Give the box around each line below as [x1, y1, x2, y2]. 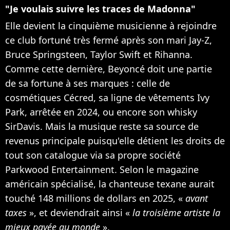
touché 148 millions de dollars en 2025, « [5, 192, 185, 205]
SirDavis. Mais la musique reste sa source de [5, 120, 199, 133]
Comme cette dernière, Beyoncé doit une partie [5, 63, 212, 75]
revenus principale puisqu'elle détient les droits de [5, 135, 225, 147]
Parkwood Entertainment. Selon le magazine [5, 163, 199, 176]
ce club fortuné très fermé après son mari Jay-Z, [5, 34, 212, 47]
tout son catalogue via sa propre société [5, 149, 181, 162]
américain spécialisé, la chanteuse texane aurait [5, 178, 215, 190]
